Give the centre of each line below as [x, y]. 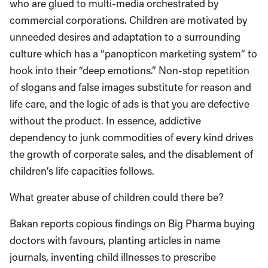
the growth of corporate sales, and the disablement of [131, 154]
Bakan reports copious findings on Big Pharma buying [132, 223]
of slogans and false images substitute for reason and [130, 87]
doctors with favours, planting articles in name [115, 240]
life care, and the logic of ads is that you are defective [130, 104]
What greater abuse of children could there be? [117, 197]
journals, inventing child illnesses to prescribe [113, 257]
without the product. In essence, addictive [105, 121]
